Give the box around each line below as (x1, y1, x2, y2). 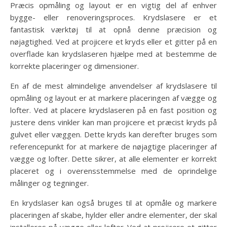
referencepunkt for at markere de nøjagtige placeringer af (10, 141, 217, 152)
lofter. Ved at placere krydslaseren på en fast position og (10, 105, 217, 116)
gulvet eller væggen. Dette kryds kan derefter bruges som (10, 129, 217, 140)
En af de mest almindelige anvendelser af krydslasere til (10, 81, 217, 91)
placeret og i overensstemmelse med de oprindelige (10, 166, 217, 176)
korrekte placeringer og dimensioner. (10, 61, 139, 71)
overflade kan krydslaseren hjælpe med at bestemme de (10, 49, 217, 59)
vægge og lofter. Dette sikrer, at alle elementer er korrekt (10, 154, 217, 164)
